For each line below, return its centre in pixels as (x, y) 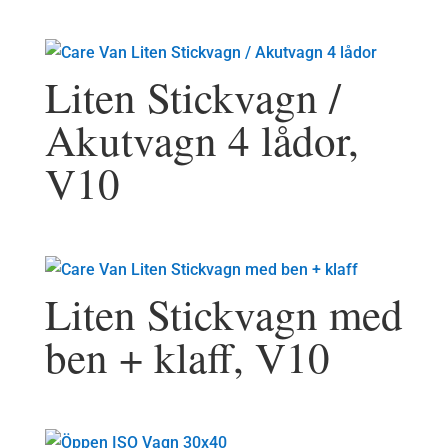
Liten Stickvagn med (223, 313)
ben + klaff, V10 (187, 356)
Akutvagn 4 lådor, (201, 140)
